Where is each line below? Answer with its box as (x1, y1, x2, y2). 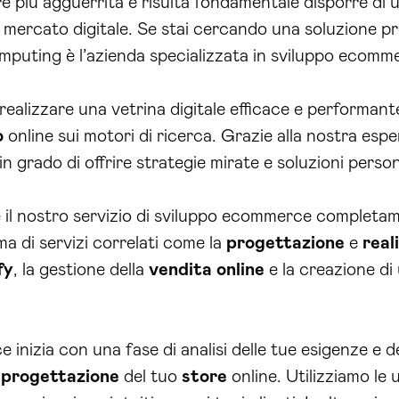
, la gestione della (13, 261, 149, 279)
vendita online (149, 261, 265, 279)
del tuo (119, 368, 182, 386)
